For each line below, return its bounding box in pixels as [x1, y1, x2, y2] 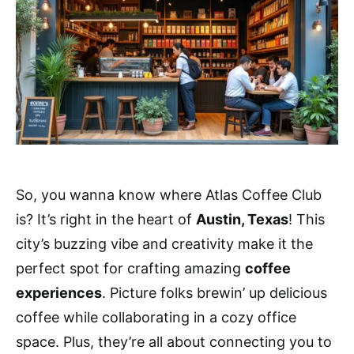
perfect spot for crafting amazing [16, 259, 245, 277]
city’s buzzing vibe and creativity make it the [16, 235, 313, 252]
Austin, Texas [196, 210, 288, 228]
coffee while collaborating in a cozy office [16, 308, 296, 326]
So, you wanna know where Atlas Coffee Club [16, 186, 322, 203]
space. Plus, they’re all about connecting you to [16, 333, 332, 350]
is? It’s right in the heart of [16, 210, 196, 228]
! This [288, 210, 325, 228]
